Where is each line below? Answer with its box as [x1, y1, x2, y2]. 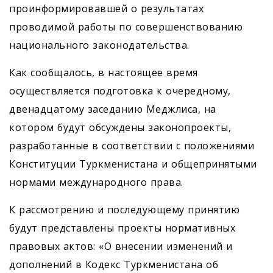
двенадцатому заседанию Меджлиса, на [9, 102, 216, 116]
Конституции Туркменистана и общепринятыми [9, 157, 257, 171]
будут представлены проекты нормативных [9, 221, 235, 235]
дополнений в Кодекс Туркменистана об [9, 258, 218, 272]
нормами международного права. [9, 175, 183, 190]
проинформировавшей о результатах [9, 2, 204, 16]
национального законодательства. [9, 38, 190, 52]
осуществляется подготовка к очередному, [9, 84, 231, 98]
